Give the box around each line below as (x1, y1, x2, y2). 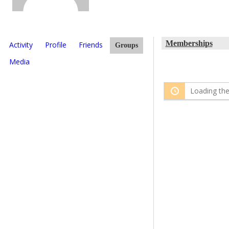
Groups (115, 41, 138, 49)
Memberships (165, 38, 213, 48)
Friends (79, 39, 103, 50)
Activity (9, 39, 33, 50)
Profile (45, 39, 66, 50)
